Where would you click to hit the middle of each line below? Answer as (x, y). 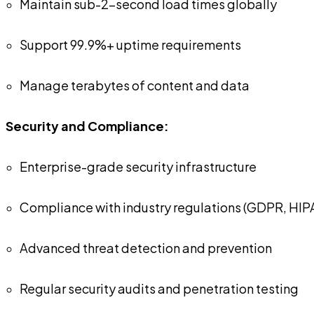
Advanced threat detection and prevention (146, 247)
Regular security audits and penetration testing (159, 288)
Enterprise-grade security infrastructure (138, 166)
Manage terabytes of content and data (135, 85)
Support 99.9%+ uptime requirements (130, 44)
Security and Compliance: (87, 125)
